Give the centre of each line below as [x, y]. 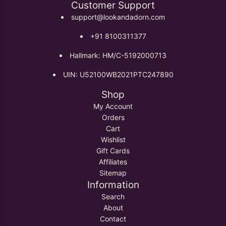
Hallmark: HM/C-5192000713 [118, 55]
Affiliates [113, 162]
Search [113, 197]
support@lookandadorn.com [118, 17]
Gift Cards [113, 151]
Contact [113, 219]
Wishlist [113, 140]
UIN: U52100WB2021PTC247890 [118, 75]
